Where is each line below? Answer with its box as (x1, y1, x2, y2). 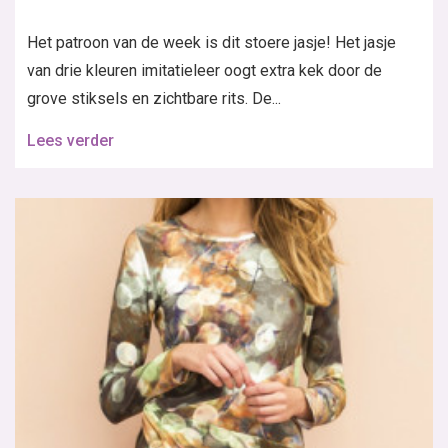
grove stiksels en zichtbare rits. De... (27, 88, 281, 108)
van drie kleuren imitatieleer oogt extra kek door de (27, 60, 382, 80)
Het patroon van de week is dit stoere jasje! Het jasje (27, 32, 396, 52)
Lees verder (27, 130, 114, 150)
